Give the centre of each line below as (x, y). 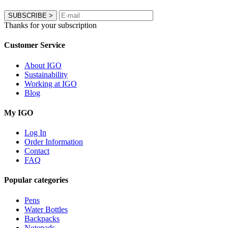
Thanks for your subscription (50, 25)
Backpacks (42, 218)
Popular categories (36, 180)
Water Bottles (46, 209)
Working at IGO (51, 83)
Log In (35, 133)
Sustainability (46, 74)
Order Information (54, 142)
